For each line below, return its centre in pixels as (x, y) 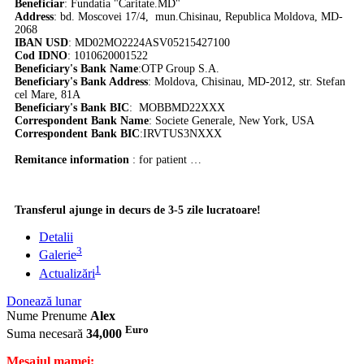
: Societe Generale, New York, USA (233, 121)
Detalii (56, 237)
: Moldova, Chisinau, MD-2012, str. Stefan (247, 82)
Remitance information (72, 160)
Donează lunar (44, 301)
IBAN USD (41, 43)
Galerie (58, 255)
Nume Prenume (47, 315)
